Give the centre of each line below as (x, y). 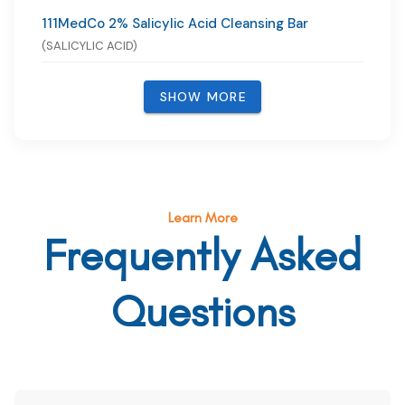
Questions (202, 311)
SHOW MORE (203, 97)
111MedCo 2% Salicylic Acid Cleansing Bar (175, 24)
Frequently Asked (202, 255)
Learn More (202, 218)
